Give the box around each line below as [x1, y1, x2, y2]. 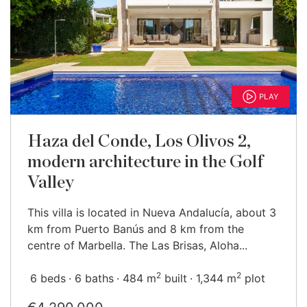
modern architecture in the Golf [27, 153, 263, 171]
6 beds [30, 271, 66, 285]
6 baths [75, 271, 114, 285]
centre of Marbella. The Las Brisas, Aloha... [27, 238, 247, 252]
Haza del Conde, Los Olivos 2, [27, 133, 251, 150]
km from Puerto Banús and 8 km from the [27, 222, 244, 236]
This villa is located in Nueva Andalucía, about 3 [27, 206, 276, 219]
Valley [27, 174, 74, 191]
